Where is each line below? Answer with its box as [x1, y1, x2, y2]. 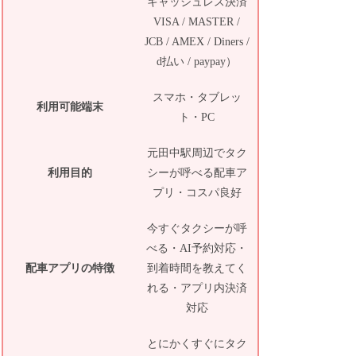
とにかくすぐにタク [146, 337, 247, 350]
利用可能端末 [36, 100, 103, 113]
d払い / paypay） [157, 55, 238, 68]
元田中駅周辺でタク [146, 146, 247, 159]
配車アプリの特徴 [25, 261, 114, 274]
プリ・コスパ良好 [152, 186, 242, 199]
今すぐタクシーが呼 [146, 222, 247, 234]
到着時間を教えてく [146, 261, 247, 274]
